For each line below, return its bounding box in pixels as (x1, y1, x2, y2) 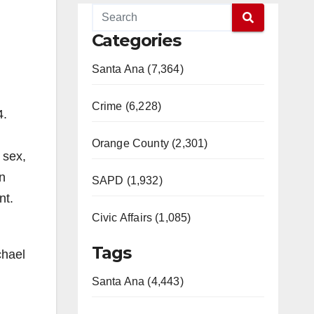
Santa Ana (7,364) (91, 63, 184, 75)
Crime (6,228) (91, 100, 162, 112)
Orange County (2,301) (91, 137, 208, 149)
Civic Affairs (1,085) (91, 212, 191, 224)
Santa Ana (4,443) (91, 275, 184, 287)
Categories (91, 30, 181, 50)
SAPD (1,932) (91, 175, 163, 186)
